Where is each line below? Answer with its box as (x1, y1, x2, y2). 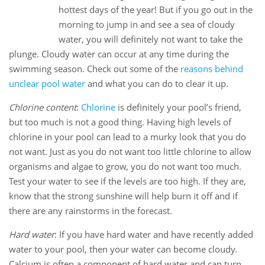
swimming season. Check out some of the (9, 63, 180, 75)
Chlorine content (9, 101, 76, 114)
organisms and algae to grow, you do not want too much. (9, 160, 241, 173)
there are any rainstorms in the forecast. (9, 205, 174, 217)
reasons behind (180, 63, 243, 75)
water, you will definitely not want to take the (59, 33, 243, 46)
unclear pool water (9, 77, 85, 90)
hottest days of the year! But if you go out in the (59, 4, 253, 16)
